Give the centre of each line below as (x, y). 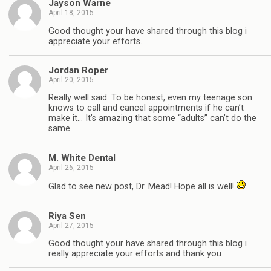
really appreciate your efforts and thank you (135, 253)
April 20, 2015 (71, 80)
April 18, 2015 (71, 13)
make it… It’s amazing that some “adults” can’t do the (152, 119)
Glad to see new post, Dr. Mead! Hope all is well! (142, 187)
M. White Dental (82, 158)
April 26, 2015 (71, 167)
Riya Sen (67, 216)
